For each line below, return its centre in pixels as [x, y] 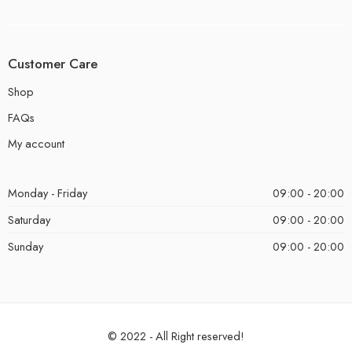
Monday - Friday [48, 192]
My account [36, 143]
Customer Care [53, 64]
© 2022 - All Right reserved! [176, 335]
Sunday [26, 246]
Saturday [29, 219]
